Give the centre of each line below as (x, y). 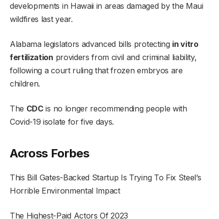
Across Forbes (50, 153)
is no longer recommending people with (115, 109)
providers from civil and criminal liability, (125, 57)
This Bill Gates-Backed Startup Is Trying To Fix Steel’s (106, 177)
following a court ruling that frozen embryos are (96, 71)
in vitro (185, 44)
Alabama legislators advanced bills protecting (91, 44)
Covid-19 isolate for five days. (62, 122)
